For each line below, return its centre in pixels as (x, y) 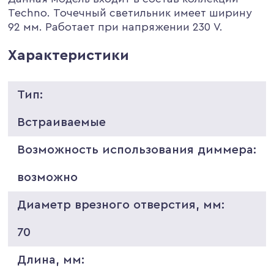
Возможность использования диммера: (137, 150)
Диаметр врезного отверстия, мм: (121, 205)
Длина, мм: (51, 260)
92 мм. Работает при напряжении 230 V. (116, 27)
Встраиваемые (62, 122)
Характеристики (69, 55)
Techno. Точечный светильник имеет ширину (130, 13)
